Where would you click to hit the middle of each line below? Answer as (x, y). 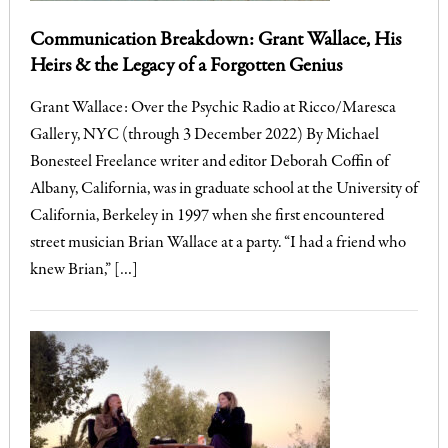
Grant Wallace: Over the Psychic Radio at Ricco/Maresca (212, 108)
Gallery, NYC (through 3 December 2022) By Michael (204, 135)
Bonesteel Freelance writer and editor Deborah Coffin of (209, 162)
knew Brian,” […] (83, 270)
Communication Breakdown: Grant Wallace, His (215, 40)
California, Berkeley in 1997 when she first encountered (206, 216)
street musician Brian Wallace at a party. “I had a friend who (217, 243)
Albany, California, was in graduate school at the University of (223, 189)
